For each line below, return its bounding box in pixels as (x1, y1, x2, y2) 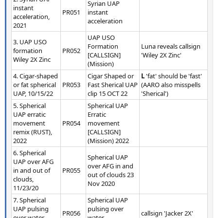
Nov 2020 (88, 179, 115, 188)
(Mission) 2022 (88, 136, 129, 145)
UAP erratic (13, 109, 46, 119)
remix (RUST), (13, 127, 52, 136)
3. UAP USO (13, 37, 47, 46)
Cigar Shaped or (88, 71, 134, 80)
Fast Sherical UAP (88, 80, 138, 89)
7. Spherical (13, 195, 46, 204)
